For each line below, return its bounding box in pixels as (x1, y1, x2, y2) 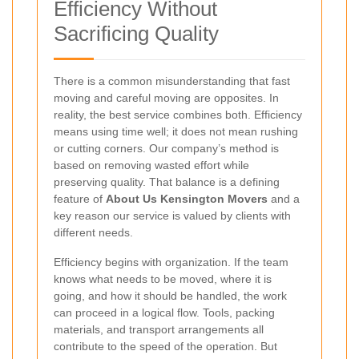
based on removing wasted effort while (54, 158, 249, 171)
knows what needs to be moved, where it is (54, 272, 272, 285)
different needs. (54, 225, 133, 239)
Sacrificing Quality (54, 21, 219, 46)
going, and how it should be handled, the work (54, 288, 287, 302)
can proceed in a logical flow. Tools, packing (54, 305, 275, 319)
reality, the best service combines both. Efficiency (54, 107, 302, 121)
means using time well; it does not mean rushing (54, 124, 298, 138)
